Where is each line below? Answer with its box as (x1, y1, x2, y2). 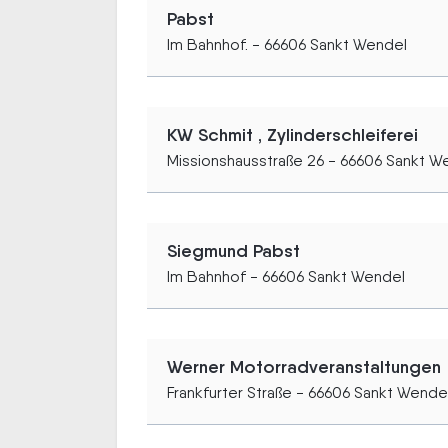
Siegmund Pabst (167, 239, 300, 262)
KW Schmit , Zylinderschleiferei (167, 123, 418, 146)
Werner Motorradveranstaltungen (167, 355, 441, 378)
